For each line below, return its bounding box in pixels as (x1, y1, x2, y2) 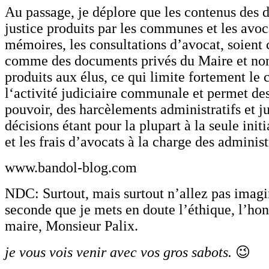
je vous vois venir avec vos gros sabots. (5, 244, 232, 260)
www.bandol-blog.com (5, 159, 137, 175)
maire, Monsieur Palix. (5, 217, 138, 234)
